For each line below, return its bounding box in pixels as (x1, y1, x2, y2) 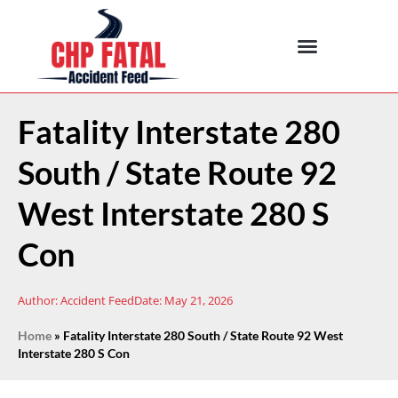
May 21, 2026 (164, 292, 233, 308)
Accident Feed (58, 292, 134, 308)
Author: (18, 292, 58, 308)
